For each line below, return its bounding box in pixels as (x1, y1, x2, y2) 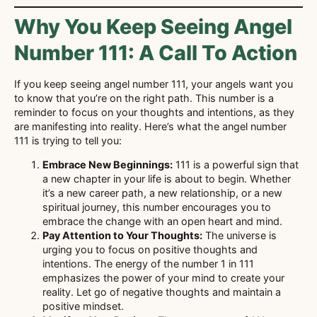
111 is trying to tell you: (14, 134, 122, 146)
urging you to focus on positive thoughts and (42, 243, 258, 256)
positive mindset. (42, 300, 124, 313)
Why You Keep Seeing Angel (14, 13, 292, 39)
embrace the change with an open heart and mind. (42, 215, 282, 228)
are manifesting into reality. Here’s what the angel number (14, 120, 287, 132)
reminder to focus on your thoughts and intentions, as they (14, 105, 294, 118)
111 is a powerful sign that (173, 158, 299, 171)
